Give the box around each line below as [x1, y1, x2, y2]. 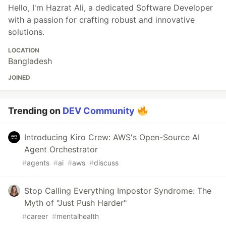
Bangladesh [8, 55, 52, 66]
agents [27, 158, 49, 167]
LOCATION [8, 46, 39, 54]
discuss [94, 158, 119, 167]
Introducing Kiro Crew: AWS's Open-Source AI [24, 132, 200, 142]
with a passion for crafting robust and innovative [8, 14, 195, 25]
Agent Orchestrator [24, 144, 98, 154]
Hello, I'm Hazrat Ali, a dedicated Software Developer [8, 2, 213, 13]
